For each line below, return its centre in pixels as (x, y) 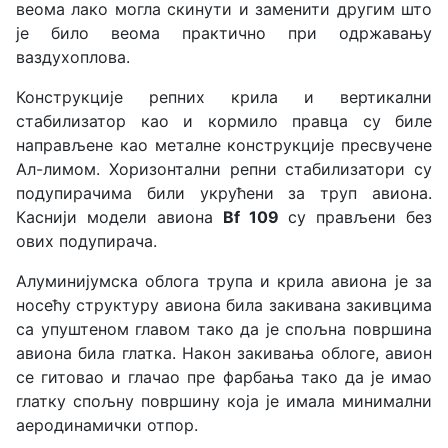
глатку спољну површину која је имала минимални (224, 400)
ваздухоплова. (73, 56)
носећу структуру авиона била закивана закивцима (224, 304)
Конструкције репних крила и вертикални (224, 96)
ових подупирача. (86, 240)
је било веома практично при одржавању (224, 32)
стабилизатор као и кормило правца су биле (224, 120)
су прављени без (360, 216)
